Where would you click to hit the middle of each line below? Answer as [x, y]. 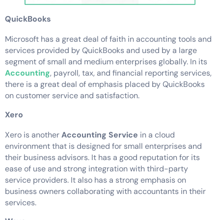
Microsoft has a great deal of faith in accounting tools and [108, 39]
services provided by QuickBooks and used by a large [101, 51]
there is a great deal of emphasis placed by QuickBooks [105, 84]
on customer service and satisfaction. [72, 96]
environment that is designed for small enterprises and [103, 146]
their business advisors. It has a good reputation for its [102, 157]
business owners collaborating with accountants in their [105, 191]
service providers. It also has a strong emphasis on [96, 180]
